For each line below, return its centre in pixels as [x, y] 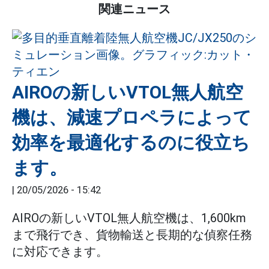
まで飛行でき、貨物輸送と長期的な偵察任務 [132, 235]
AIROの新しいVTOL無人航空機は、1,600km [129, 218]
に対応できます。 [60, 252]
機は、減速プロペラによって [132, 117]
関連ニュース [134, 9]
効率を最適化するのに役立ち [131, 143]
